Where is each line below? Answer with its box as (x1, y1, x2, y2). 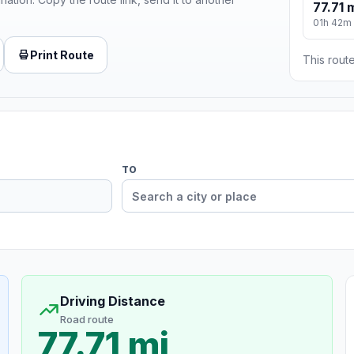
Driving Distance (59, 293, 165, 310)
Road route (59, 313, 114, 326)
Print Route (30, 47, 94, 62)
